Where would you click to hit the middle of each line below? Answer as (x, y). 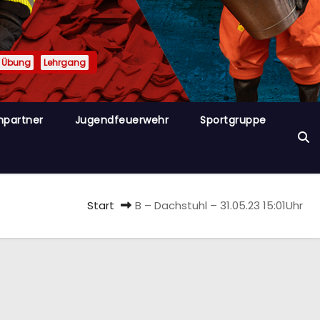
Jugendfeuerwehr (122, 120)
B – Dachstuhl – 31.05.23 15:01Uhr (219, 205)
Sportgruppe (233, 120)
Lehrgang (65, 62)
